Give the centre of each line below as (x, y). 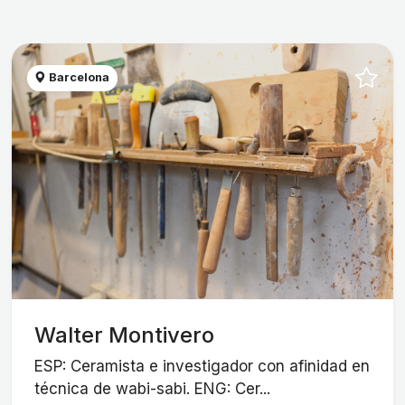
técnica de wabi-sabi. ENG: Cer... (153, 389)
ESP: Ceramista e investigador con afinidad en (202, 367)
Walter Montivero (125, 334)
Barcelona (78, 78)
